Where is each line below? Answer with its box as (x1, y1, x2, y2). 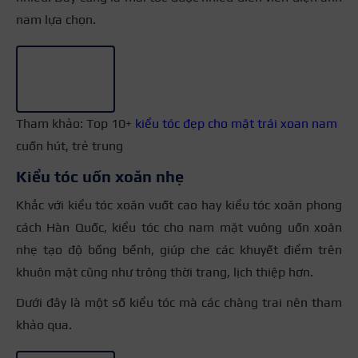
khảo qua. (16, 316, 72, 332)
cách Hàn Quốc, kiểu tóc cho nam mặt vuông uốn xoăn (16, 219, 342, 235)
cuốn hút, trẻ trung (16, 137, 123, 153)
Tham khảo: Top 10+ (16, 115, 135, 131)
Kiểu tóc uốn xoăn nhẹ (16, 166, 184, 185)
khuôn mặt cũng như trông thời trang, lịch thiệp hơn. (16, 264, 313, 280)
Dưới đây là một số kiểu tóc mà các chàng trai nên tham (16, 294, 342, 310)
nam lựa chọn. (16, 11, 96, 27)
